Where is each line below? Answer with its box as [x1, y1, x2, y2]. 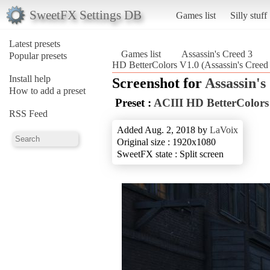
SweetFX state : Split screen [117, 148, 224, 159]
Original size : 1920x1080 [117, 136, 216, 147]
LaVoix [210, 124, 238, 135]
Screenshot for [112, 75, 205, 91]
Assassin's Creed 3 [181, 48, 253, 59]
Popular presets [9, 50, 67, 61]
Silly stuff [230, 10, 267, 20]
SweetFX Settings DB [29, 7, 142, 22]
